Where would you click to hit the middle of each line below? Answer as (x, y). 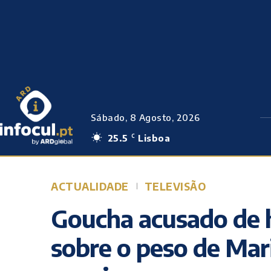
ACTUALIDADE (90, 186)
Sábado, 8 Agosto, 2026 (145, 117)
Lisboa (154, 138)
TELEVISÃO (175, 186)
